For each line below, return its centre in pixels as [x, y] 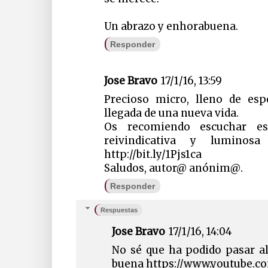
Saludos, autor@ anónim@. [174, 168]
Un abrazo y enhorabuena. [171, 27]
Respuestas [119, 210]
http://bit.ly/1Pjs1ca [153, 155]
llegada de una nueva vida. [172, 113]
